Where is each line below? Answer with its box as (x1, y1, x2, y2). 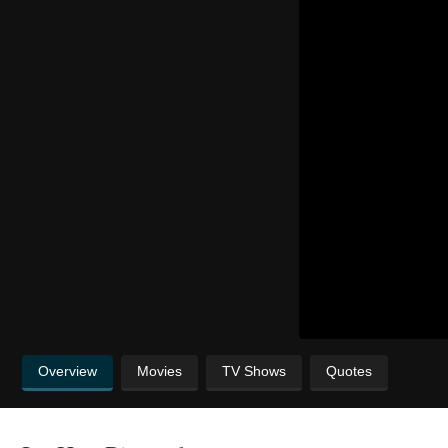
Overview (38, 362, 97, 379)
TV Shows (222, 362, 286, 379)
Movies (137, 362, 182, 379)
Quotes (326, 362, 372, 379)
